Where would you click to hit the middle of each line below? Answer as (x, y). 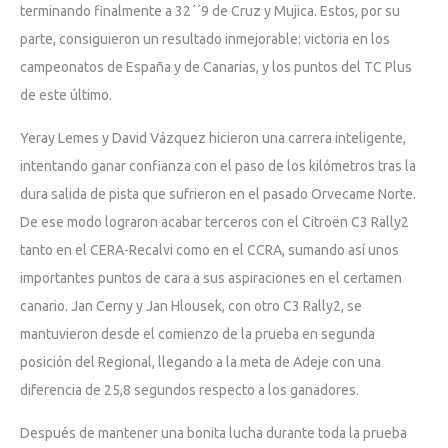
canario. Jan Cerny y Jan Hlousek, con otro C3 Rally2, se (191, 305)
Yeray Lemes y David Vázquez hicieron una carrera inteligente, (213, 137)
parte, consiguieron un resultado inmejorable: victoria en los (205, 38)
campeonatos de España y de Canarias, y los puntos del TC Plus (216, 66)
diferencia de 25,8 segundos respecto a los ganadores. (189, 389)
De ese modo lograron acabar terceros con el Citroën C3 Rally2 (214, 221)
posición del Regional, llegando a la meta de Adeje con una (200, 361)
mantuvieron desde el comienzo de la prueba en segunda (197, 333)
